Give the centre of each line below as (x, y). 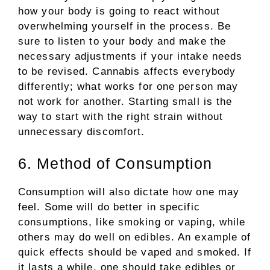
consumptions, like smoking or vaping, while (132, 222)
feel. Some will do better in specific (109, 207)
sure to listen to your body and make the (122, 41)
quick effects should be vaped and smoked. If (135, 253)
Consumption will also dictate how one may (129, 192)
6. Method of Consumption (115, 164)
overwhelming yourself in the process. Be (125, 26)
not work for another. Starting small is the (125, 101)
